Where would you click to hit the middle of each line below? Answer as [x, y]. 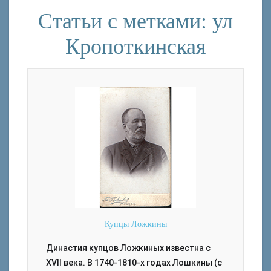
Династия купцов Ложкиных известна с [128, 248]
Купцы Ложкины [135, 224]
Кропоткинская [135, 47]
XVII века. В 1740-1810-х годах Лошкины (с [134, 263]
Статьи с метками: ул [135, 21]
